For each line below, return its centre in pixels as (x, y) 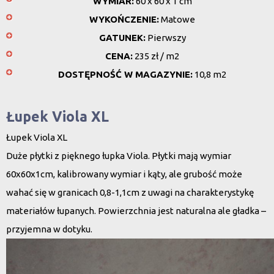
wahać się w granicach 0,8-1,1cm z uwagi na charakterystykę (130, 192)
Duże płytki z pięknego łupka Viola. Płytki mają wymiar (119, 156)
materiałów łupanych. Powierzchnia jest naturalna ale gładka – (136, 211)
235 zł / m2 (156, 56)
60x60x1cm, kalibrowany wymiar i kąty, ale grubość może (124, 174)
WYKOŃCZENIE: (124, 19)
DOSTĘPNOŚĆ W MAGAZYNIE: (125, 74)
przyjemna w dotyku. (49, 229)
